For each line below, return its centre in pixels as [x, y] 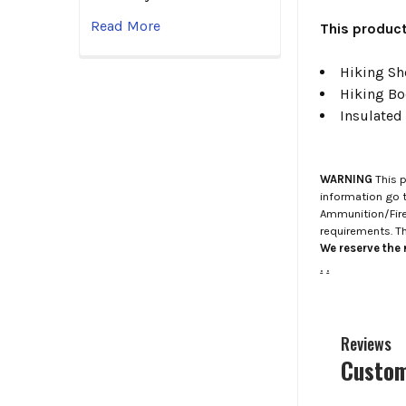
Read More [126, 26]
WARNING [347, 179]
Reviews [366, 344]
